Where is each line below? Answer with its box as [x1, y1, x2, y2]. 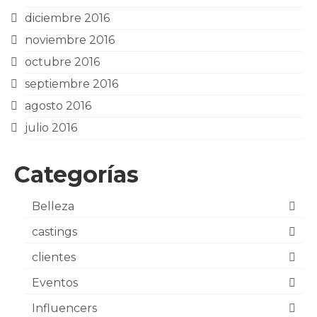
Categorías [14, 161, 139, 188]
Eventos [32, 276, 78, 289]
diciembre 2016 [25, 11, 110, 25]
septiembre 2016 [25, 77, 118, 91]
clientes [32, 250, 76, 264]
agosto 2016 [25, 99, 91, 113]
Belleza [32, 200, 74, 213]
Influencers [32, 301, 97, 315]
